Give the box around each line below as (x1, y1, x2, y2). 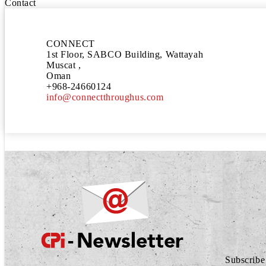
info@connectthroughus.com (46, 91, 164, 102)
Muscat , (46, 59, 81, 70)
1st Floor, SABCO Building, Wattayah (46, 49, 204, 59)
